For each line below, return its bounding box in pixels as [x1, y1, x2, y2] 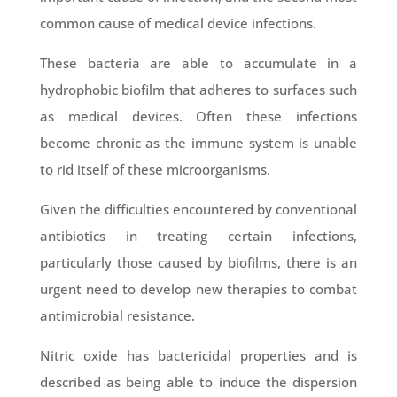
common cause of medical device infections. [39, 14, 316, 33]
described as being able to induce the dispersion [39, 373, 358, 392]
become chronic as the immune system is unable [39, 134, 358, 152]
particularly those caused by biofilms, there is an [39, 253, 358, 272]
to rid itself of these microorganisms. [39, 160, 270, 179]
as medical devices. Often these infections [39, 107, 358, 126]
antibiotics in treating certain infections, [39, 227, 358, 245]
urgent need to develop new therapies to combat [39, 280, 358, 299]
